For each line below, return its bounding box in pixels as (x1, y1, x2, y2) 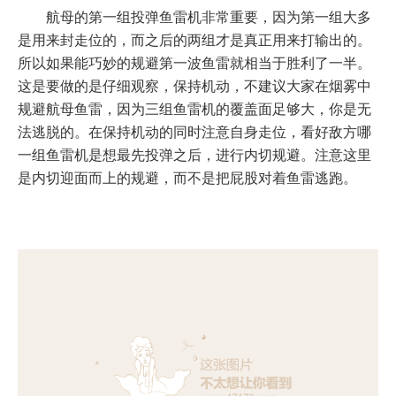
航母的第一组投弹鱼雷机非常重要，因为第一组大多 (46, 10, 371, 25)
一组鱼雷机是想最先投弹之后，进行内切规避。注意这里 (18, 148, 371, 163)
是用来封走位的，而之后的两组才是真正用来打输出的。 (18, 33, 371, 48)
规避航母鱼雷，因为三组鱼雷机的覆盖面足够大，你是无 (18, 102, 371, 117)
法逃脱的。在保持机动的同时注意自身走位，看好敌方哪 (18, 125, 371, 140)
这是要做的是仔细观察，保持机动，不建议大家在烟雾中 (18, 79, 371, 94)
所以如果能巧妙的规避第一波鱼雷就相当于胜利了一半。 (18, 56, 371, 71)
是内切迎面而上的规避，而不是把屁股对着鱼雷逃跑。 (18, 171, 357, 186)
